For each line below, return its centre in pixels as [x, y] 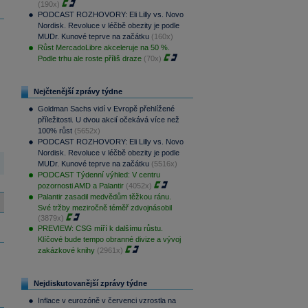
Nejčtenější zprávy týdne [78, 91]
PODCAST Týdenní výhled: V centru [99, 175]
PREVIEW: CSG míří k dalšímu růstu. [100, 228]
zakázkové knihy [66, 250]
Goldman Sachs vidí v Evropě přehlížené [106, 109]
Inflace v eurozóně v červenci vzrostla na [107, 300]
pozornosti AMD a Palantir [80, 186]
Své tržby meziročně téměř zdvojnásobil [104, 208]
